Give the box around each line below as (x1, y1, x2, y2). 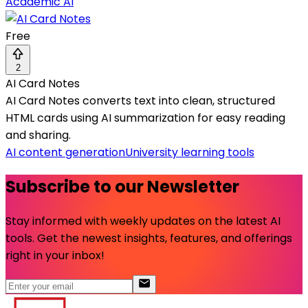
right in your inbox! (5, 247, 104, 264)
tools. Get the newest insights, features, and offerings (5, 230, 292, 247)
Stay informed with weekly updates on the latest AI (5, 213, 280, 230)
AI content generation (5, 144, 125, 161)
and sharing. (5, 127, 71, 144)
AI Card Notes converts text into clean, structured (5, 93, 275, 109)
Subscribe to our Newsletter (5, 175, 239, 199)
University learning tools (125, 144, 254, 161)
